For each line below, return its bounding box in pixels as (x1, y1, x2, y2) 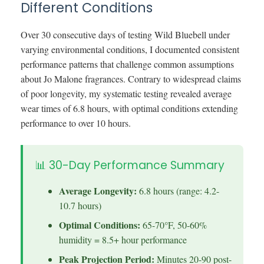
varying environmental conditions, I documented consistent (21, 42, 239, 55)
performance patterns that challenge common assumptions (21, 57, 234, 70)
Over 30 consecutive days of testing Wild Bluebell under (21, 28, 230, 41)
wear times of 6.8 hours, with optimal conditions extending (21, 101, 238, 114)
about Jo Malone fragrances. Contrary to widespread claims (21, 72, 241, 85)
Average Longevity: (58, 183, 137, 197)
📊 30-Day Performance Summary (35, 157, 225, 173)
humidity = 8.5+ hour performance (58, 233, 187, 246)
